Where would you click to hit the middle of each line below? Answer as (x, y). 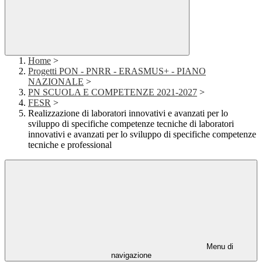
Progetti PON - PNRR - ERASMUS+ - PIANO (117, 71)
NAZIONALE (56, 82)
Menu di (219, 247)
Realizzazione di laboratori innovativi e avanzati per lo (128, 113)
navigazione (131, 256)
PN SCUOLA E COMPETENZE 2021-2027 (113, 92)
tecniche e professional (70, 145)
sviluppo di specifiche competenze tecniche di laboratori (131, 124)
